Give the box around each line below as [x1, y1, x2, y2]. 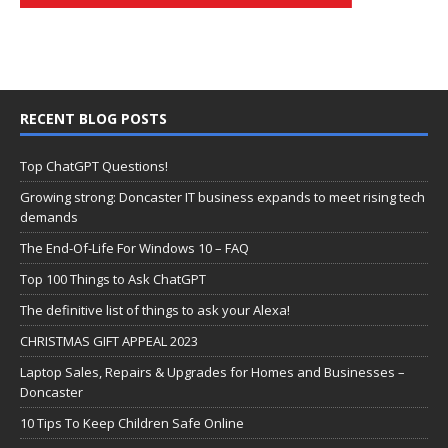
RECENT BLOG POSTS [20, 108, 167, 128]
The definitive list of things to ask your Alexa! [20, 300, 290, 319]
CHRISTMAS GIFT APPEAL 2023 [20, 331, 198, 350]
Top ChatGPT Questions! [20, 156, 168, 175]
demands [20, 207, 78, 226]
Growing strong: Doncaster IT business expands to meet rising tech [20, 187, 425, 206]
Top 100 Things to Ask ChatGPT [20, 269, 206, 288]
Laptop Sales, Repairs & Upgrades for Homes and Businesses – [20, 362, 405, 381]
